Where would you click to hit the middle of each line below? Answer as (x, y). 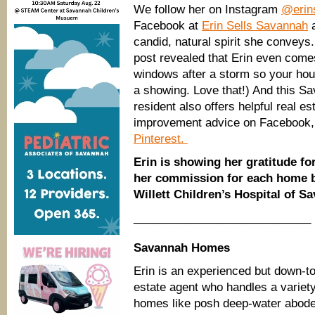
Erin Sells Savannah (255, 26)
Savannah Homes (182, 248)
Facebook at (168, 26)
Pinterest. (161, 139)
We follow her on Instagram (207, 9)
